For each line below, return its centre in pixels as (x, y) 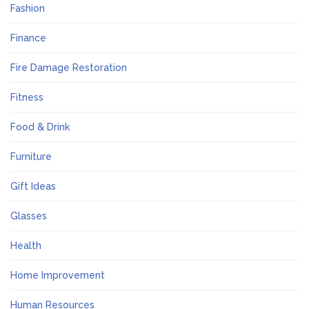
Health (26, 246)
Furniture (31, 157)
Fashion (28, 8)
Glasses (29, 216)
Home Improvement (58, 275)
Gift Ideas (33, 186)
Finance (28, 38)
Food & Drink (40, 127)
